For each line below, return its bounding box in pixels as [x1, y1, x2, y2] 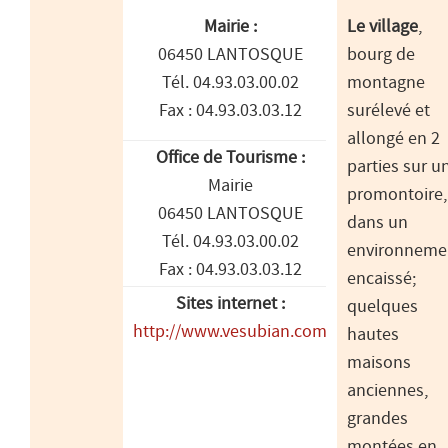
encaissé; [347, 269, 416, 290]
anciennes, [347, 381, 428, 402]
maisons [347, 353, 411, 374]
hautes [347, 325, 399, 346]
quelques [347, 297, 418, 318]
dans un [347, 213, 408, 234]
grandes [347, 409, 408, 430]
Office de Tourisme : [155, 148, 305, 169]
